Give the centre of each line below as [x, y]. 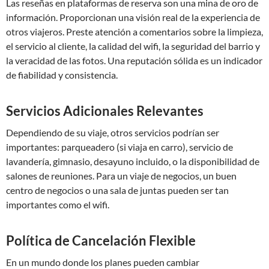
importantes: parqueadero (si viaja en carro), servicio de [119, 147]
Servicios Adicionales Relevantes [105, 111]
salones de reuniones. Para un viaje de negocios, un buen [121, 176]
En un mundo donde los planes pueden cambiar [103, 262]
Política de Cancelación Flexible [101, 240]
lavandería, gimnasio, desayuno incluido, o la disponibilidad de [133, 161]
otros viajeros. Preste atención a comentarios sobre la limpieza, [134, 32]
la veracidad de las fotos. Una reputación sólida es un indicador [134, 60]
